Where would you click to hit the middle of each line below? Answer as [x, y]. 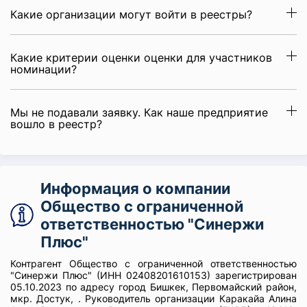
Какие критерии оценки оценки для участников [141, 58]
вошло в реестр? [56, 124]
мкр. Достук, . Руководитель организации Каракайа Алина [153, 298]
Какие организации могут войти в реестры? [131, 14]
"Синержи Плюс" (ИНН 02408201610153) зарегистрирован [153, 275]
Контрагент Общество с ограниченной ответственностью [153, 263]
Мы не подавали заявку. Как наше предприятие [139, 112]
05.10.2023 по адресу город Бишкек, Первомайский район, [153, 287]
